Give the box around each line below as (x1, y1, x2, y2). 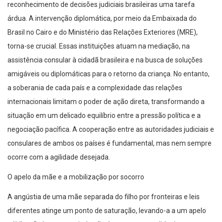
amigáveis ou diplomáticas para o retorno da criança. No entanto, (7, 70, 210, 78)
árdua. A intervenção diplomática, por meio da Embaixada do (7, 14, 197, 23)
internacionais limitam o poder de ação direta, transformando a (7, 98, 205, 106)
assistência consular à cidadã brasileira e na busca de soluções (7, 56, 203, 64)
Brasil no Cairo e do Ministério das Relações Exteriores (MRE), (7, 28, 198, 37)
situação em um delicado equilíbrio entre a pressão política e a (7, 111, 201, 120)
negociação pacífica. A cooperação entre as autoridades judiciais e (7, 125, 214, 134)
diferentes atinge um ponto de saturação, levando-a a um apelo (7, 207, 206, 215)
